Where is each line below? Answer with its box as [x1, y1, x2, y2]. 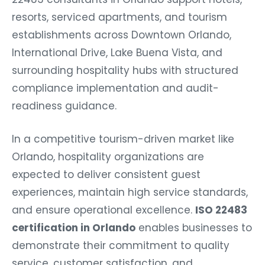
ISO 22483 [195, 202, 247, 217]
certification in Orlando [12, 220, 135, 235]
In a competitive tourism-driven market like [12, 131, 234, 146]
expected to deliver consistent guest [12, 167, 201, 182]
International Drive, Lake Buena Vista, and [12, 45, 222, 60]
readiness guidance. [12, 98, 117, 113]
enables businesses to [135, 220, 252, 235]
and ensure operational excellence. [12, 202, 195, 217]
